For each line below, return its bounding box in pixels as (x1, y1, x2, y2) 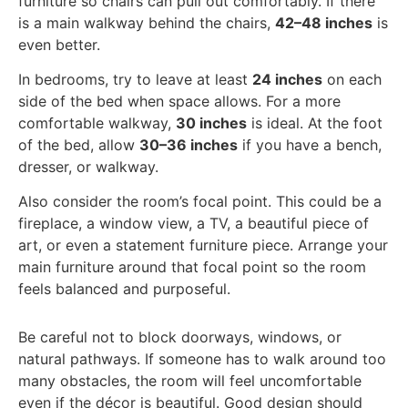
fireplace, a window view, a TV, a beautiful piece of (18, 214, 369, 233)
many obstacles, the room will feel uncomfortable (18, 372, 362, 391)
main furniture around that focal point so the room (18, 258, 366, 277)
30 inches (176, 113, 247, 132)
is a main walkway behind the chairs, (18, 13, 275, 32)
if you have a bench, (238, 135, 382, 154)
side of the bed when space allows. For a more (18, 91, 341, 110)
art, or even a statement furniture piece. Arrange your (18, 236, 388, 255)
